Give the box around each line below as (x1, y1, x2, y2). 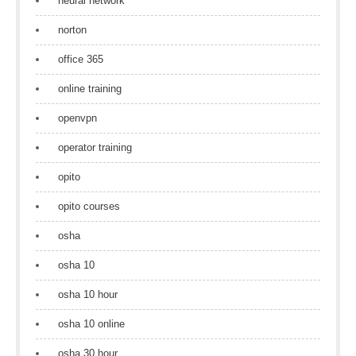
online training (58, 83, 122, 95)
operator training (58, 141, 132, 153)
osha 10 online (58, 318, 125, 330)
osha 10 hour (58, 288, 118, 300)
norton (58, 24, 87, 36)
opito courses (58, 200, 120, 212)
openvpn (58, 112, 97, 124)
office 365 (58, 53, 103, 65)
